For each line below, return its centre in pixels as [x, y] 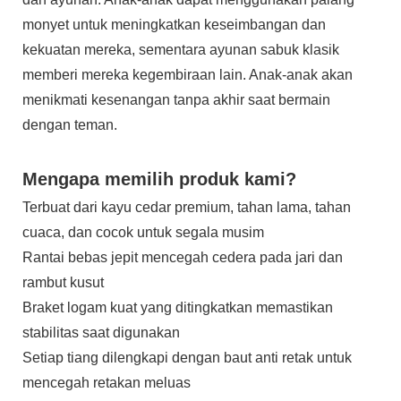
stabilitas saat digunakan [101, 333]
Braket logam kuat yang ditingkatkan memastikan [178, 308]
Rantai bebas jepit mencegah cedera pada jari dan [183, 258]
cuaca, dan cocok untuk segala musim [143, 233]
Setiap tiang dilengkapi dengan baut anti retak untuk [187, 358]
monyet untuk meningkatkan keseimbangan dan [174, 25]
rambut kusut [63, 283]
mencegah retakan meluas [107, 383]
